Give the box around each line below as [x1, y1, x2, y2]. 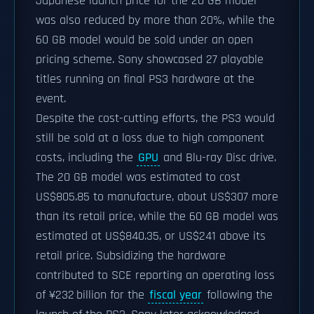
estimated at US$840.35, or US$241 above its [36, 228, 266, 244]
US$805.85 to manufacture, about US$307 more [36, 189, 278, 205]
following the [203, 287, 273, 303]
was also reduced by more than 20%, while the [36, 13, 275, 28]
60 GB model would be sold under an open [36, 32, 253, 48]
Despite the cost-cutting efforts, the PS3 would [36, 111, 275, 126]
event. [36, 91, 66, 107]
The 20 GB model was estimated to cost [36, 170, 240, 185]
